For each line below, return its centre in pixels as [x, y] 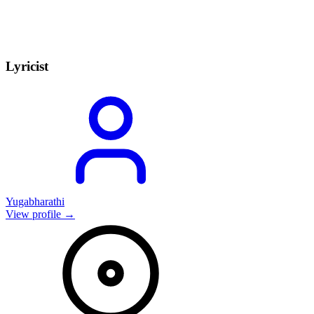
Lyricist [27, 67]
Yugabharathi [35, 201]
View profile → [40, 214]
